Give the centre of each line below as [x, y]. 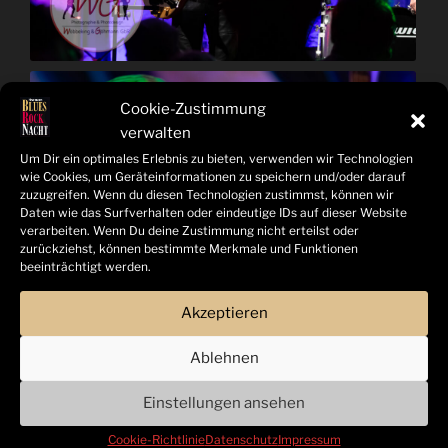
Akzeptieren [224, 313]
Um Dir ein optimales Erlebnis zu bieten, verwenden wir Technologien [216, 158]
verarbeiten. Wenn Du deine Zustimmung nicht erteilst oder [189, 230]
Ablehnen [224, 358]
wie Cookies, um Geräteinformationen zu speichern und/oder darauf [213, 176]
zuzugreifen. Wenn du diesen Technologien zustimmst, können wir [207, 194]
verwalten [155, 132]
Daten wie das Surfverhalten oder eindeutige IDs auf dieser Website [213, 212]
